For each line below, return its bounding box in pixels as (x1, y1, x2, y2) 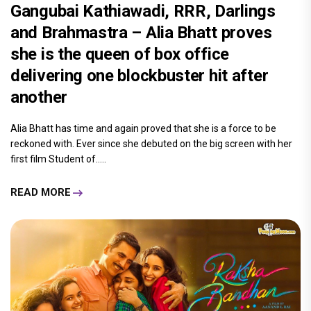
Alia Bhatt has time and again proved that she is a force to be (10, 122, 276, 134)
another (10, 87, 67, 107)
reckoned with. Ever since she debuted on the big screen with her (10, 137, 292, 149)
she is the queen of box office (10, 44, 230, 64)
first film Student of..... (10, 153, 106, 165)
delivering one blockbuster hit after (10, 65, 269, 85)
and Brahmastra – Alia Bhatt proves (10, 22, 272, 42)
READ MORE (10, 186, 71, 199)
